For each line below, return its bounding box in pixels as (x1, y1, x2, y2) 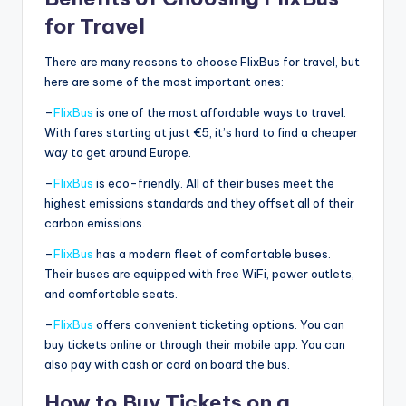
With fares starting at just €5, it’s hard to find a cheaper (44, 124, 358, 140)
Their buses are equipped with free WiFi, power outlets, (44, 266, 354, 281)
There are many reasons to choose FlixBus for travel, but (44, 53, 360, 69)
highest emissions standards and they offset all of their (44, 195, 354, 210)
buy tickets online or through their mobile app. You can (44, 336, 345, 352)
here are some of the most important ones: (44, 73, 284, 89)
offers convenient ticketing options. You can (93, 316, 344, 332)
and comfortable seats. (44, 285, 178, 301)
